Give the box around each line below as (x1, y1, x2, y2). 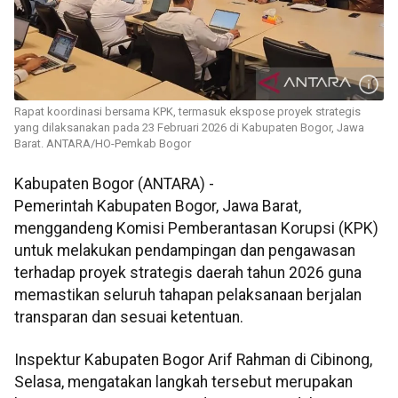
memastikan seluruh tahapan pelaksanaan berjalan (14, 286, 362, 305)
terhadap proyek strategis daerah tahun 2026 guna (14, 264, 362, 283)
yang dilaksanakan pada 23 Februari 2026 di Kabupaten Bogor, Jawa (14, 121, 364, 135)
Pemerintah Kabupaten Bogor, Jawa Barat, (14, 197, 301, 216)
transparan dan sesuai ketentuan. (14, 308, 243, 327)
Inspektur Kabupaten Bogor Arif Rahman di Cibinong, (14, 350, 372, 369)
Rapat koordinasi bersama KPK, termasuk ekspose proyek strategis (14, 105, 361, 119)
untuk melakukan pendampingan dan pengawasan (14, 242, 355, 260)
